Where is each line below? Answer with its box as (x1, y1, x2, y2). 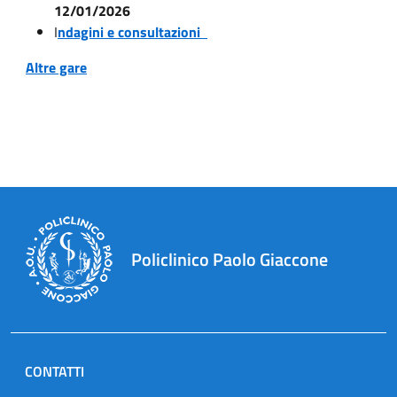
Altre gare (26, 56, 87, 78)
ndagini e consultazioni (58, 20, 207, 43)
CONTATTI (25, 360, 84, 382)
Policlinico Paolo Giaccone (131, 245, 328, 273)
